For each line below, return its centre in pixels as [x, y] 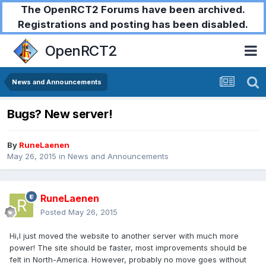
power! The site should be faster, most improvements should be [128, 248]
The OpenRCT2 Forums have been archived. [133, 9]
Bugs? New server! [60, 114]
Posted [54, 212]
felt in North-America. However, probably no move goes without [128, 260]
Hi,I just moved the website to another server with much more [124, 236]
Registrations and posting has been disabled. [133, 24]
